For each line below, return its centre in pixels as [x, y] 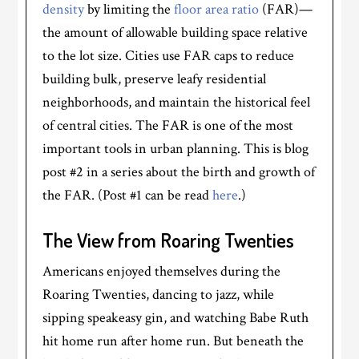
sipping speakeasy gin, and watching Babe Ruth [176, 318]
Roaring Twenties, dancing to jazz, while [159, 294]
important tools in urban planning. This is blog [176, 149]
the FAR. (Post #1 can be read [128, 195]
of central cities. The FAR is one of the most [168, 125]
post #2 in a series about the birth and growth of [179, 172]
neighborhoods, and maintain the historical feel [177, 102]
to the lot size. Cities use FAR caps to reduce [169, 56]
